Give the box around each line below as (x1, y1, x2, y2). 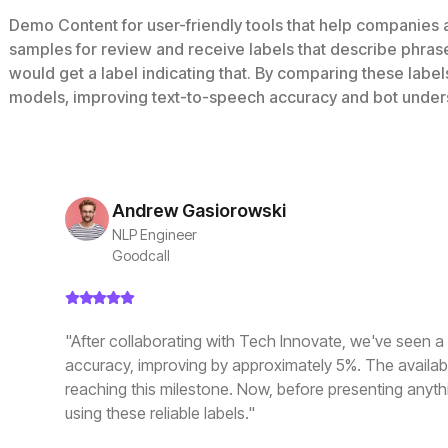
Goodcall (111, 247, 170, 265)
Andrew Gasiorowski (111, 200, 286, 222)
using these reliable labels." (65, 403, 255, 424)
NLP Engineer (111, 226, 197, 244)
